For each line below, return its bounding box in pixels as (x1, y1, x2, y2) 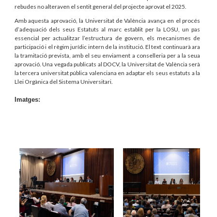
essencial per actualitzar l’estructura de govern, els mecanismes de (15, 34, 200, 42)
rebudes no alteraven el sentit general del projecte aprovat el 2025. (15, 3, 186, 11)
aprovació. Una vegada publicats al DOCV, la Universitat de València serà (15, 61, 200, 68)
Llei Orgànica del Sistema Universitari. (15, 78, 113, 86)
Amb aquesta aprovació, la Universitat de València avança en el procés (15, 17, 200, 25)
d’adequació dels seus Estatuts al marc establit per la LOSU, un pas (15, 26, 200, 33)
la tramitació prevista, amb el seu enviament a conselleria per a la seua (15, 52, 200, 60)
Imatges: (15, 96, 40, 104)
